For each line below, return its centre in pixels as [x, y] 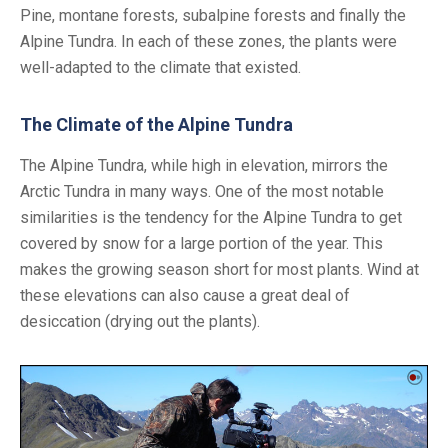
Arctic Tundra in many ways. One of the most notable [202, 192]
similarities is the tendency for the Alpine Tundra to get [211, 218]
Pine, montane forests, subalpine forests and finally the [213, 16]
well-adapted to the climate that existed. [160, 68]
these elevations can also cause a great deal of [185, 296]
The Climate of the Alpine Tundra [156, 125]
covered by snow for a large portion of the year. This [201, 244]
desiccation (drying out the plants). [140, 322]
